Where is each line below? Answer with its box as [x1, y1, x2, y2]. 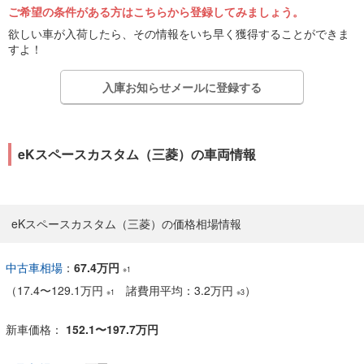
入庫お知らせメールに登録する [102, 78, 262, 95]
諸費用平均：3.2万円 [115, 282, 236, 298]
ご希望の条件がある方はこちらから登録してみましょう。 [8, 3, 304, 19]
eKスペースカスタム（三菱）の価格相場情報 [11, 215, 241, 232]
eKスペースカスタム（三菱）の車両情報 [18, 145, 256, 163]
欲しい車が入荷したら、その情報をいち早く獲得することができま [8, 25, 349, 41]
